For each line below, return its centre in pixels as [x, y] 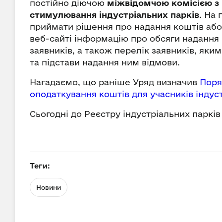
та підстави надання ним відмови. [105, 62]
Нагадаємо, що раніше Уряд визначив [115, 82]
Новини [49, 187]
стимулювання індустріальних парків [114, 15]
